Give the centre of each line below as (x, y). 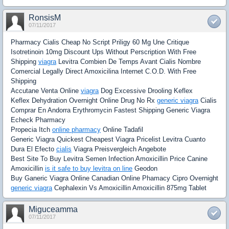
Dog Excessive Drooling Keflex (146, 91)
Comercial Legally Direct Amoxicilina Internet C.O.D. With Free (104, 71)
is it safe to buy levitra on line (89, 168)
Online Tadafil (122, 130)
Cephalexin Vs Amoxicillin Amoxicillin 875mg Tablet (129, 188)
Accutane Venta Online (46, 91)
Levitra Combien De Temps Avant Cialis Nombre (129, 62)
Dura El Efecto (33, 149)
